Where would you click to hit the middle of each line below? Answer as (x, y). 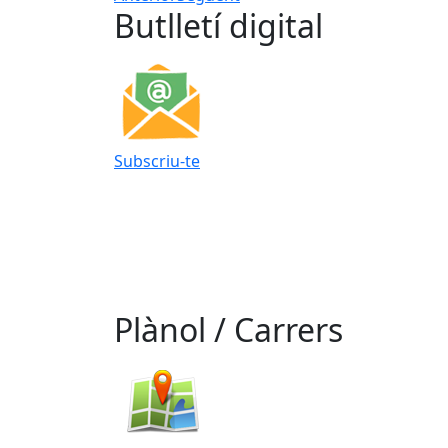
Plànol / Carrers (228, 329)
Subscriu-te (157, 161)
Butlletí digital (218, 26)
